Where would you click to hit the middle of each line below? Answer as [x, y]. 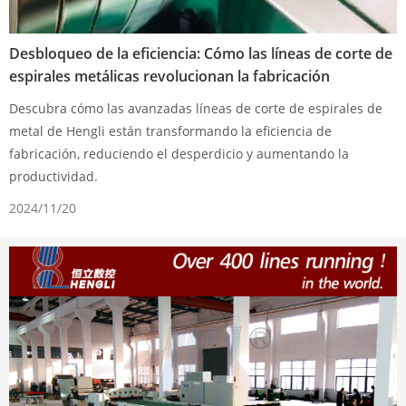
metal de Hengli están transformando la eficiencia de [170, 131]
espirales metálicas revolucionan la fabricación [169, 77]
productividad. [53, 177]
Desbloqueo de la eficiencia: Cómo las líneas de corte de [201, 54]
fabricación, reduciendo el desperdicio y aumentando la [179, 154]
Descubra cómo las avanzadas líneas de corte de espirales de [196, 109]
